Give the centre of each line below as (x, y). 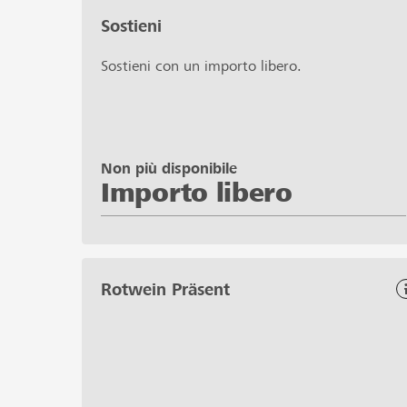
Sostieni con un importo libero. (201, 65)
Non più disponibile (169, 168)
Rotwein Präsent (165, 289)
